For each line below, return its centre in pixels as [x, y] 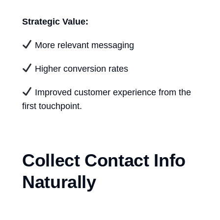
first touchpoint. [52, 106]
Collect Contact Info [104, 160]
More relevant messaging [83, 45]
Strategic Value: [55, 21]
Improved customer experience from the [111, 92]
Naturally [59, 182]
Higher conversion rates [80, 69]
